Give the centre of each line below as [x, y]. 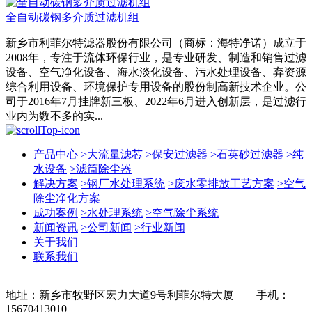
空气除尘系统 [185, 213]
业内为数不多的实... [54, 116]
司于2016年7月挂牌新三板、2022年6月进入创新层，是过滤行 [156, 102]
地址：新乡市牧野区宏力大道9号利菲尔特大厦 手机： [148, 295]
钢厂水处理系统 [126, 184]
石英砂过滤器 [250, 155]
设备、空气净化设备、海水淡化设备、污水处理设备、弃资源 [156, 72]
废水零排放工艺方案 [224, 184]
